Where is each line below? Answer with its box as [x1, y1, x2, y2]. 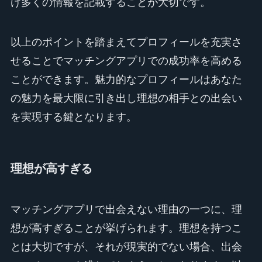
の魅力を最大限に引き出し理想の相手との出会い [10, 92, 242, 105]
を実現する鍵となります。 [10, 111, 137, 123]
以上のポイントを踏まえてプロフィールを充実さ [10, 36, 242, 49]
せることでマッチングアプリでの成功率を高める [10, 55, 242, 67]
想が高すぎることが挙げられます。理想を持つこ [10, 222, 242, 234]
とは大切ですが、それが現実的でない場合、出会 [10, 240, 242, 253]
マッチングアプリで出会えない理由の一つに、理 [10, 203, 242, 215]
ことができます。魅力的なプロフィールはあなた [10, 74, 242, 86]
